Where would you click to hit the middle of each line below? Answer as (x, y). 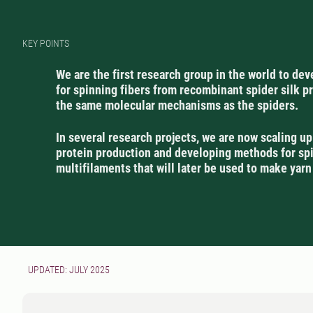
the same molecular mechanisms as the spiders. (177, 105)
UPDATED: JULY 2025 (69, 270)
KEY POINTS (46, 44)
